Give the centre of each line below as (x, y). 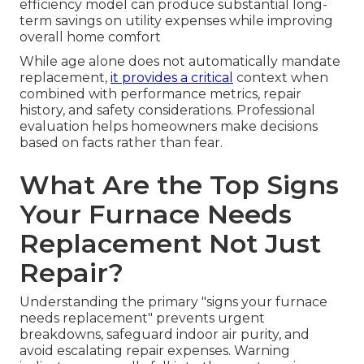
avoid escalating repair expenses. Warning (155, 351)
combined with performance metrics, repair (160, 94)
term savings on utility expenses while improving (176, 21)
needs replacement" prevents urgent (142, 318)
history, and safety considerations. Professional (167, 110)
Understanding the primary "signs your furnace (173, 302)
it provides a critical (172, 78)
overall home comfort (90, 37)
